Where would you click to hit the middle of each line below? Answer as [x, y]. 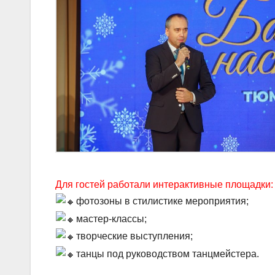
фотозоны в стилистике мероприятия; [163, 201]
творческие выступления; [135, 236]
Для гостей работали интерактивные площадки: [164, 184]
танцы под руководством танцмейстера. [168, 254]
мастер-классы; [112, 219]
